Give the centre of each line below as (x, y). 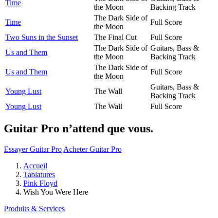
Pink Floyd (40, 183)
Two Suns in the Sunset (42, 37)
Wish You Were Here (56, 192)
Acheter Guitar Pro (92, 149)
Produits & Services (34, 208)
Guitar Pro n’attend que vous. (79, 128)
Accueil (35, 165)
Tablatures (39, 174)
